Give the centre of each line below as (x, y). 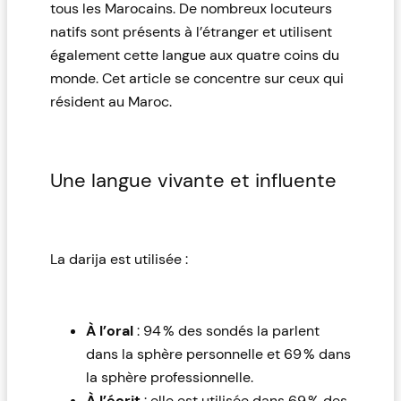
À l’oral (110, 330)
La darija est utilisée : (119, 259)
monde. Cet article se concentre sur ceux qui (197, 79)
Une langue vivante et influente (193, 181)
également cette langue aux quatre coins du (195, 55)
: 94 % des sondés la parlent (226, 330)
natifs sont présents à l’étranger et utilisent (191, 32)
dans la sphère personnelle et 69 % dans (218, 354)
